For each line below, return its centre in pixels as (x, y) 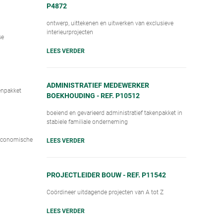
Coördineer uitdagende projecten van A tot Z (105, 192)
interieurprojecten (70, 31)
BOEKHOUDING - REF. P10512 (93, 95)
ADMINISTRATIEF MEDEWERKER (98, 85)
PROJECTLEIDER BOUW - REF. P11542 (106, 174)
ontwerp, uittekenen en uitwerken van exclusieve (110, 23)
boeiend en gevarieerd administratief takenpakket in (114, 112)
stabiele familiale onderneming (87, 121)
